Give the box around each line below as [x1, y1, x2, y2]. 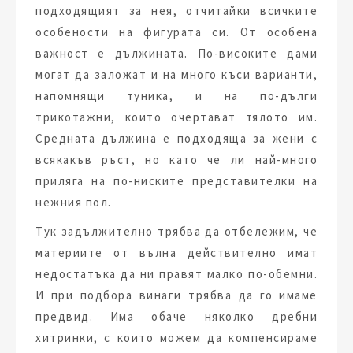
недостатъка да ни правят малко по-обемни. [35, 266, 318, 281]
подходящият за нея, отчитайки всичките [35, 3, 318, 18]
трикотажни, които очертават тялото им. [35, 110, 318, 124]
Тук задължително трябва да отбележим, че [35, 224, 318, 239]
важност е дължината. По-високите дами [35, 46, 318, 61]
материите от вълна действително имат [35, 245, 318, 260]
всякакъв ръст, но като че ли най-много [35, 152, 318, 167]
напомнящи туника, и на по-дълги [35, 88, 318, 103]
